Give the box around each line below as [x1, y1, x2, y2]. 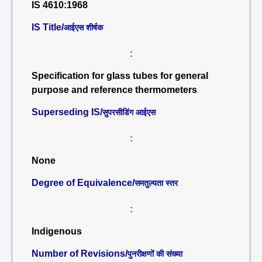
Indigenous [32, 226, 82, 236]
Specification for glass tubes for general [32, 71, 208, 81]
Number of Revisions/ [32, 249, 127, 258]
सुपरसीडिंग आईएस [102, 108, 156, 117]
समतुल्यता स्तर [135, 178, 178, 188]
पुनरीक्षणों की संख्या [127, 249, 182, 258]
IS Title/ [32, 22, 64, 32]
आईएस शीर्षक [64, 23, 103, 32]
